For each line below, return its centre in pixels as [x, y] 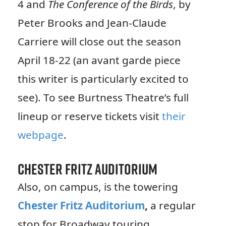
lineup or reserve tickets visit [90, 116]
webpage [40, 134]
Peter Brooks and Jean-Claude [92, 22]
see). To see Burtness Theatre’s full [103, 97]
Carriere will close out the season [99, 41]
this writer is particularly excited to [103, 78]
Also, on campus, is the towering [98, 186]
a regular [173, 205]
